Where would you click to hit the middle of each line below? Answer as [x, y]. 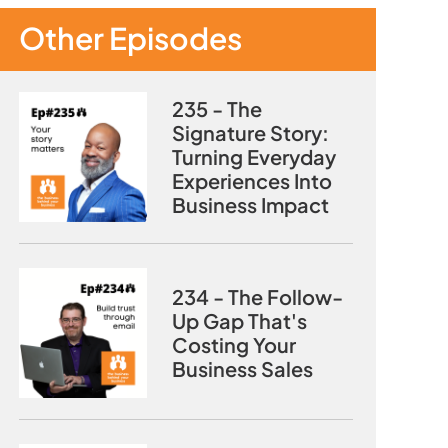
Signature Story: [250, 132]
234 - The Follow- [257, 296]
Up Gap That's [239, 320]
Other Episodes [130, 38]
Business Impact [250, 204]
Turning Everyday [254, 156]
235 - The [217, 108]
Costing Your [234, 344]
